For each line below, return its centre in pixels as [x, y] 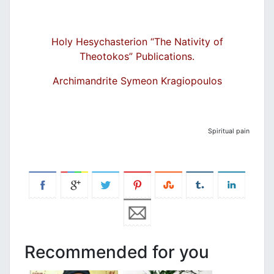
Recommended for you [117, 252]
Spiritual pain [229, 131]
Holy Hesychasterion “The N [116, 41]
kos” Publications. [154, 56]
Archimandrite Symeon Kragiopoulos [137, 80]
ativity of [202, 41]
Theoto [96, 56]
